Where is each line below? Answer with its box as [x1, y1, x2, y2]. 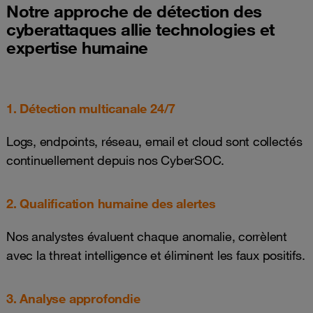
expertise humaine [6, 37, 148, 58]
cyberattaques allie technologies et [6, 19, 275, 40]
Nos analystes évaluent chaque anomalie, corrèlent [6, 228, 287, 244]
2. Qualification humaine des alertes [6, 196, 216, 211]
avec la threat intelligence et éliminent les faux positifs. [6, 247, 305, 263]
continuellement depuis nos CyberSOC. [6, 152, 224, 168]
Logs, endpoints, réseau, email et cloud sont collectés [6, 133, 303, 149]
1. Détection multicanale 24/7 [6, 101, 176, 116]
